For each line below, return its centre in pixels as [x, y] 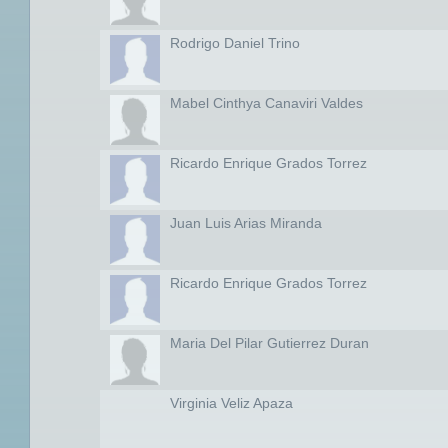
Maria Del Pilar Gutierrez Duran [269, 343]
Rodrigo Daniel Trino [234, 43]
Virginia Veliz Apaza [231, 403]
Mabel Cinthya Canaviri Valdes [266, 103]
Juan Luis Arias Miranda [245, 223]
